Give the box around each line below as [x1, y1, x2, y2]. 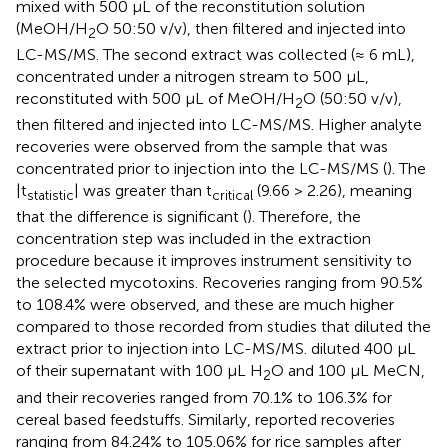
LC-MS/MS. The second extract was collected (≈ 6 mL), [16, 44, 415, 64]
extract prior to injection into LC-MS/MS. [16, 339, 311, 359]
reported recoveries [255, 409, 395, 429]
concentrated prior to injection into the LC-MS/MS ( [16, 159, 387, 179]
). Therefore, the [247, 207, 361, 227]
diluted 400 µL [311, 339, 416, 359]
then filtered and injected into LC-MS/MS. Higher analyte [16, 115, 422, 135]
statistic [27, 187, 74, 204]
